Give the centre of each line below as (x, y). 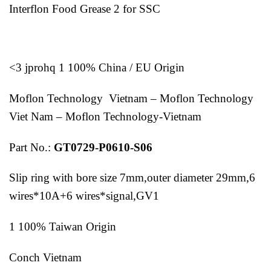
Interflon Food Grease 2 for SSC (85, 9)
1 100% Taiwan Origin (63, 227)
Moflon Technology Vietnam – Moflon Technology (133, 98)
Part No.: (31, 147)
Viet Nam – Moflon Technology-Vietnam (105, 116)
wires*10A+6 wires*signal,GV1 (84, 196)
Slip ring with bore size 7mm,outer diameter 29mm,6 (132, 178)
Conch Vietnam (45, 257)
